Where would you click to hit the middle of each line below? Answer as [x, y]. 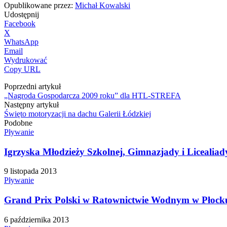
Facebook [20, 23]
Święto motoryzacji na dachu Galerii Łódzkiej [78, 113]
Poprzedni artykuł [32, 86]
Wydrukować [26, 60]
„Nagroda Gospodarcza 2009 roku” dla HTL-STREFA [92, 95]
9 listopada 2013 [30, 171]
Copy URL [22, 69]
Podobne [18, 123]
